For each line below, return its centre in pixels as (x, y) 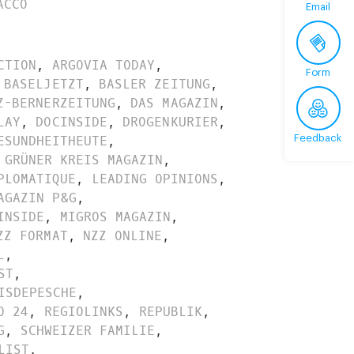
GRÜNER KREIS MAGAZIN (84, 160)
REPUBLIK (171, 311)
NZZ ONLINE (123, 235)
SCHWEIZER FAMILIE (88, 330)
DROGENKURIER (170, 122)
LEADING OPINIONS (155, 179)
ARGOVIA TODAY (103, 65)
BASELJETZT (44, 84)
